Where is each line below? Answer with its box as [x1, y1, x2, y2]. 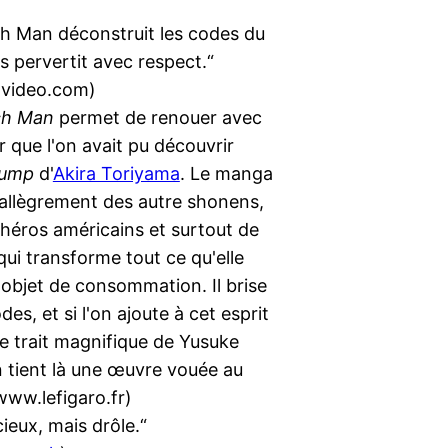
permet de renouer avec [53, 107, 262, 129]
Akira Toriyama [52, 163, 180, 185]
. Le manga [179, 163, 273, 185]
